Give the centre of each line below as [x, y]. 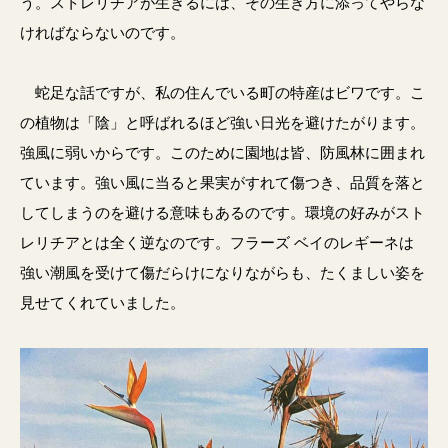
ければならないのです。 [102, 32]
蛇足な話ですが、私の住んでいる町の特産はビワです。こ [222, 92]
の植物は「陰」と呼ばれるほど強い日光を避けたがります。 [222, 122]
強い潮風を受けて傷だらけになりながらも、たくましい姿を [222, 272]
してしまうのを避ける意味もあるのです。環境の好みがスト [222, 212]
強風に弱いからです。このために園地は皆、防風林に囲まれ [222, 152]
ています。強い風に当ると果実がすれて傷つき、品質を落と [222, 182]
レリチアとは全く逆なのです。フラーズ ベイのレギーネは [217, 242]
